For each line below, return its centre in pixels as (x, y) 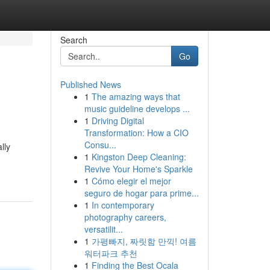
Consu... (100, 145)
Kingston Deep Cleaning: (139, 157)
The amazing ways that (136, 96)
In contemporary (123, 205)
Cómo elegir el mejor (131, 181)
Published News (90, 84)
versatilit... (103, 229)
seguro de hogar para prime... (141, 193)
